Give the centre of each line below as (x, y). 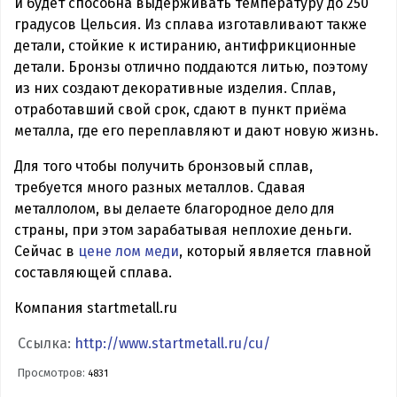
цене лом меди (128, 251)
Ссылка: (47, 343)
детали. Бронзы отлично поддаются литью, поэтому (191, 66)
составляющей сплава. (93, 272)
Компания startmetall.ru (96, 307)
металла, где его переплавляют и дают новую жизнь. (196, 130)
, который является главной (275, 251)
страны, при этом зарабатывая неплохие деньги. (183, 230)
